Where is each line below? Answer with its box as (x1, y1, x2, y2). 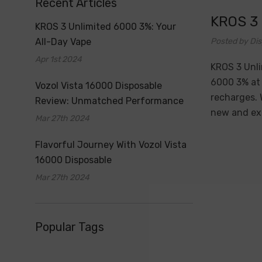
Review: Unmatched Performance (35, 95, 184, 106)
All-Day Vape (35, 36, 91, 47)
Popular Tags (35, 220, 104, 234)
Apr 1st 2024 (35, 54, 82, 64)
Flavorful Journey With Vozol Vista (35, 139, 187, 150)
